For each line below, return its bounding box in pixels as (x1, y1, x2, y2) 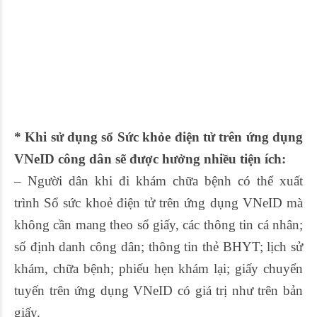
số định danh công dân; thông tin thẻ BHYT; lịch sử (14, 239, 303, 255)
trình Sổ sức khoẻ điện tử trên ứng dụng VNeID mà (14, 195, 303, 211)
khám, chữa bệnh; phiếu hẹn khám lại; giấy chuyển (14, 261, 303, 277)
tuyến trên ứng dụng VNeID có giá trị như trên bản (14, 283, 303, 299)
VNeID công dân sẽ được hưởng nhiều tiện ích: (14, 151, 286, 167)
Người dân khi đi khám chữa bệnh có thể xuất (28, 173, 303, 189)
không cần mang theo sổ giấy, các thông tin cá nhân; (14, 217, 303, 233)
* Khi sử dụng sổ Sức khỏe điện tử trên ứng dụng (14, 129, 303, 145)
